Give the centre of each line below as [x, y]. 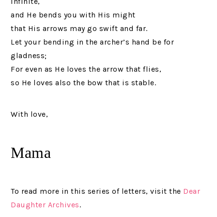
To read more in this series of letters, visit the [97, 191]
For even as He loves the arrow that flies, [86, 69]
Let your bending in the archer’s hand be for [93, 42]
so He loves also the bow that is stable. [84, 83]
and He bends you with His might [73, 15]
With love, [30, 114]
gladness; [29, 56]
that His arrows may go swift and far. [79, 29]
